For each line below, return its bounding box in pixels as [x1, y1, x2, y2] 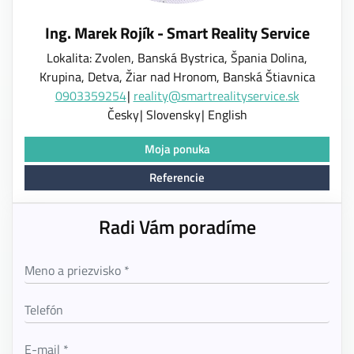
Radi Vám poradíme [98, 213, 256, 241]
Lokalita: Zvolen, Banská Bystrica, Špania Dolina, [47, 48, 307, 67]
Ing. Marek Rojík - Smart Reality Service [44, 21, 310, 45]
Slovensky [145, 105, 201, 124]
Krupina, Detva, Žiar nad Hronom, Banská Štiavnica [39, 67, 315, 86]
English [207, 105, 247, 124]
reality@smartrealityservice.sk [133, 86, 299, 105]
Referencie [149, 168, 205, 186]
